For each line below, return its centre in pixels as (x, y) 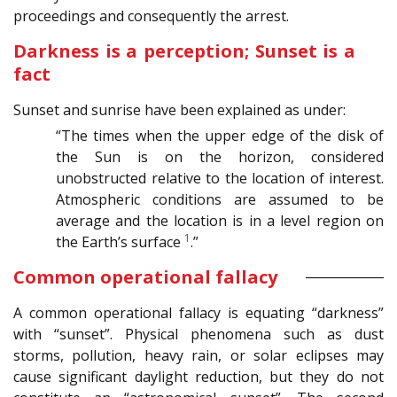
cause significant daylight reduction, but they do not (198, 377)
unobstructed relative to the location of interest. (220, 179)
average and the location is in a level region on (220, 221)
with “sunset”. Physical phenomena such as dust (198, 335)
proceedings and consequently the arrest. (151, 16)
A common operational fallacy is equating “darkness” (198, 313)
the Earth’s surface (120, 242)
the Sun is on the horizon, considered (220, 157)
